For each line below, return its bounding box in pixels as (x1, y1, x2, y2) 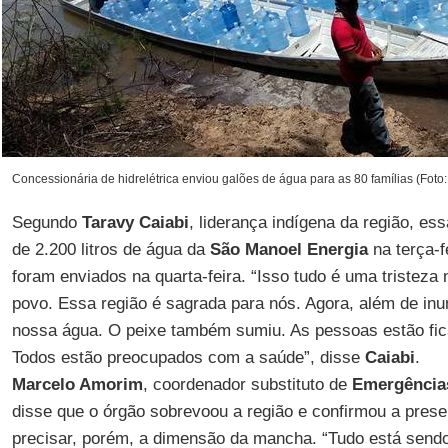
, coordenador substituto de (142, 375, 352, 394)
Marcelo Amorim (11, 375, 143, 394)
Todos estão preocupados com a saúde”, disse (11, 348, 365, 367)
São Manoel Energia (209, 240, 368, 259)
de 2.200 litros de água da (11, 240, 210, 259)
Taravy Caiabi (81, 213, 189, 232)
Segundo (11, 213, 82, 232)
